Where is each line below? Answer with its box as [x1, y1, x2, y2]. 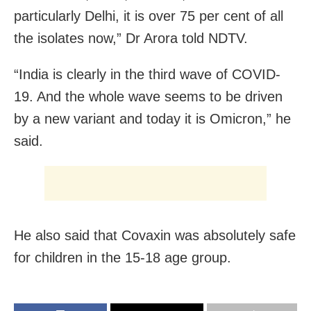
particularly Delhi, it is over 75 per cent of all [14, 8, 283, 24]
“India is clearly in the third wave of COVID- [14, 67, 280, 83]
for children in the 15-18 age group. [14, 250, 231, 266]
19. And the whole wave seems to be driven [14, 89, 283, 105]
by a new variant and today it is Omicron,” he [14, 111, 291, 127]
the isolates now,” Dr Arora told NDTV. [14, 31, 248, 47]
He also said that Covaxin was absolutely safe [14, 228, 296, 244]
